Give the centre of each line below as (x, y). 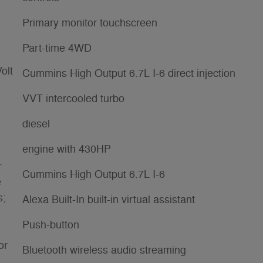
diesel (36, 124)
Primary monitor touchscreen (90, 23)
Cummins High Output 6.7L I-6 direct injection (129, 73)
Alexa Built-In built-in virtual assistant (109, 199)
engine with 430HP (67, 149)
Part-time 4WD (57, 48)
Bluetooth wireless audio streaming (104, 250)
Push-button (51, 225)
